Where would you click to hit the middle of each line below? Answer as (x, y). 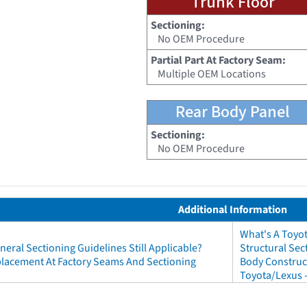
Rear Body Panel (233, 112)
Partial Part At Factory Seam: (218, 61)
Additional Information (233, 210)
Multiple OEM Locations (212, 74)
